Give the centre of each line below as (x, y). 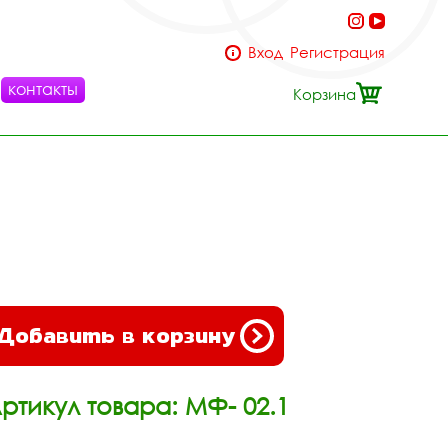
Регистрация (337, 52)
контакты (43, 89)
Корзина (324, 94)
